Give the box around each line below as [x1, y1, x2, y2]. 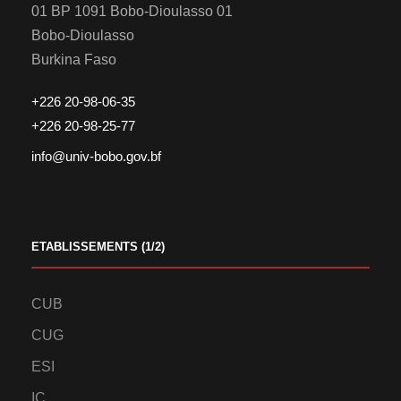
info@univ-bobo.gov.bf [31, 149, 161, 165]
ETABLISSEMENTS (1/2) [31, 240, 165, 254]
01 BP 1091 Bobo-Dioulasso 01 [31, 4, 233, 20]
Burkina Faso [31, 52, 116, 68]
